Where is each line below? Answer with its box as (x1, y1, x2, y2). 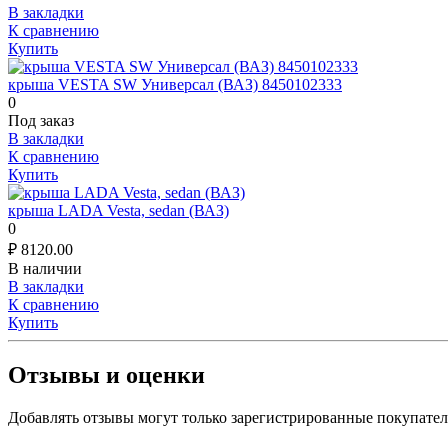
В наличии (8, 257, 82, 275)
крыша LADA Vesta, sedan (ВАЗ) (8, 199, 229, 217)
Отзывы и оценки (8, 359, 205, 386)
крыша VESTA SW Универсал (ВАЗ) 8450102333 (8, 73, 342, 91)
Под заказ (8, 109, 74, 127)
